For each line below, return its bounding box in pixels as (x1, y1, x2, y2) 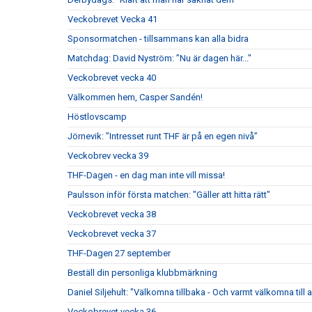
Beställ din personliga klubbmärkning (68, 267, 217, 279)
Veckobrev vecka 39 (68, 150, 148, 162)
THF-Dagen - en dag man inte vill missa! (68, 170, 225, 181)
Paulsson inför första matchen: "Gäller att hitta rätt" (68, 189, 270, 201)
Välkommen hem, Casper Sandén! (68, 92, 203, 103)
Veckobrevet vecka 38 (68, 209, 156, 220)
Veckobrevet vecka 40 (68, 72, 156, 84)
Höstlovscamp (68, 111, 127, 123)
